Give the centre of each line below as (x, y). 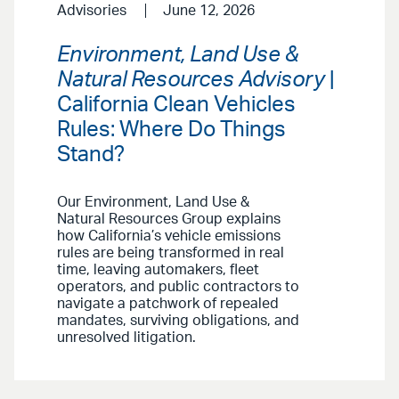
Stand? (91, 155)
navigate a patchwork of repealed (168, 303)
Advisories (92, 10)
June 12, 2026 (208, 10)
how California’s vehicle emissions (169, 236)
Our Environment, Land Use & (153, 202)
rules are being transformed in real (171, 252)
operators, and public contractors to (178, 286)
